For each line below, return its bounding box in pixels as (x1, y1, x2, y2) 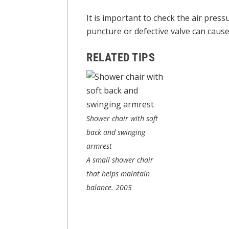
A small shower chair (86, 155, 153, 165)
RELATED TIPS (86, 51, 155, 64)
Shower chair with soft (86, 113, 158, 124)
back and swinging (86, 127, 145, 138)
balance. (86, 182, 116, 193)
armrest (86, 141, 112, 151)
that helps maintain (86, 169, 150, 179)
